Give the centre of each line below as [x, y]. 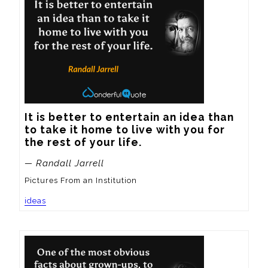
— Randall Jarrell [64, 163]
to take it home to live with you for [125, 130]
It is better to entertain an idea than [129, 117]
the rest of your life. [83, 142]
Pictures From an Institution [81, 181]
